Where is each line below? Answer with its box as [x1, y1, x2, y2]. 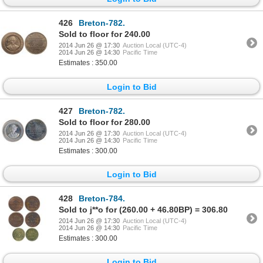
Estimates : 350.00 [59, 59, 117, 68]
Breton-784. [79, 194, 125, 204]
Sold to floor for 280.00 [59, 117, 150, 127]
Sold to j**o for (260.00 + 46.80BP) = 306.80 [59, 205, 228, 215]
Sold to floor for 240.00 [59, 29, 150, 39]
